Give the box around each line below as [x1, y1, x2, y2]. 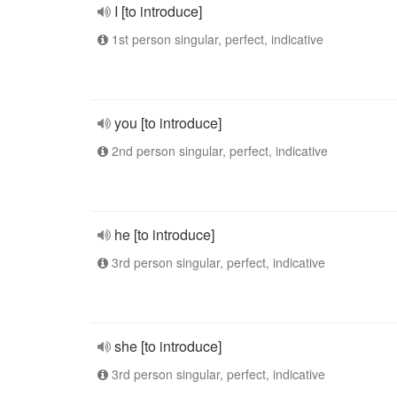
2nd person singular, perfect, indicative [108, 142, 328, 160]
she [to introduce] [114, 336, 222, 356]
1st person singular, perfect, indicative [108, 30, 323, 48]
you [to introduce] [114, 113, 222, 133]
